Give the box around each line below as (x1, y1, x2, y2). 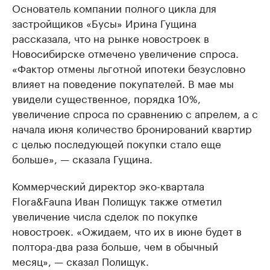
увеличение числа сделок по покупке (12, 207, 198, 223)
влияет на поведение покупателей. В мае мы (12, 75, 234, 90)
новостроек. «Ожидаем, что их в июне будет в (12, 222, 242, 238)
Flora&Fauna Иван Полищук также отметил (12, 192, 222, 208)
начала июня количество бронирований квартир (12, 120, 252, 136)
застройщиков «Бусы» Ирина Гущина (12, 14, 196, 30)
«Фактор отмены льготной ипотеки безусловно (12, 60, 245, 75)
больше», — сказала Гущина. (12, 150, 152, 166)
